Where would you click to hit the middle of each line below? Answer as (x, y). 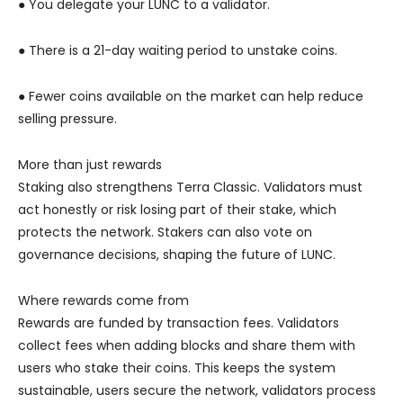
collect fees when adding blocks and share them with (187, 346)
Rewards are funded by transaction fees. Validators (179, 323)
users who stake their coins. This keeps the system (177, 368)
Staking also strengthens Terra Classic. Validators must (190, 188)
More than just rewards (90, 165)
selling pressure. (67, 119)
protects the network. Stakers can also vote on (165, 233)
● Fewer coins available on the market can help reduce (191, 97)
